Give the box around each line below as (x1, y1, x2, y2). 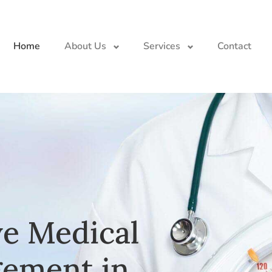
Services (143, 39, 180, 53)
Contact (217, 39, 251, 53)
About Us (64, 39, 106, 53)
